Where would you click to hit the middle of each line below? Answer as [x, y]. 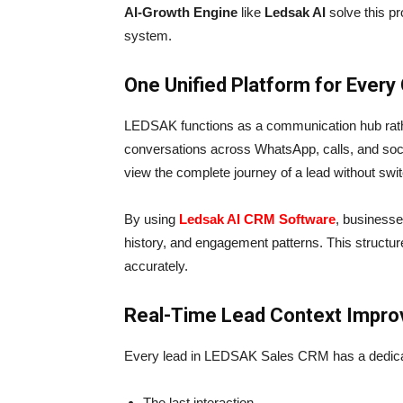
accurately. [156, 266]
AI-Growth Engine [183, 13]
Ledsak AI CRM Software [257, 219]
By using [152, 219]
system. [148, 36]
